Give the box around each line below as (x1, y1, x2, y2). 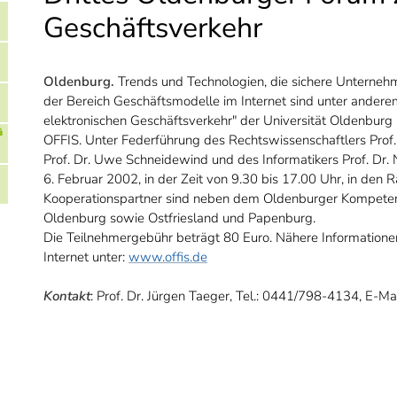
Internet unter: (43, 247, 128, 266)
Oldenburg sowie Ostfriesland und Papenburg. (43, 208, 315, 227)
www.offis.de (128, 247, 207, 266)
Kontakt (43, 286, 90, 305)
